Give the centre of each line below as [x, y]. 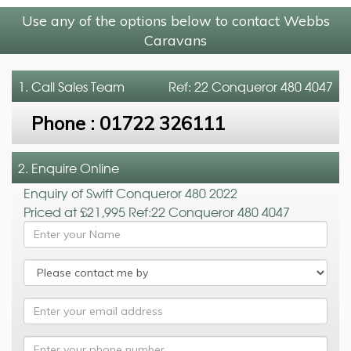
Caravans [175, 40]
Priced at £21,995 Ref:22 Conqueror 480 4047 [157, 211]
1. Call [38, 86]
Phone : [65, 123]
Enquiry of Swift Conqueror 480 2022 [130, 192]
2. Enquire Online [69, 167]
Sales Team [91, 86]
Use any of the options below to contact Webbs [175, 20]
